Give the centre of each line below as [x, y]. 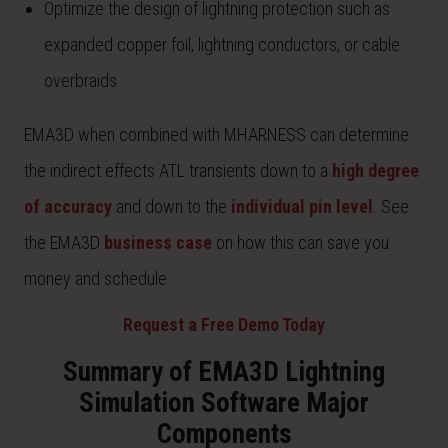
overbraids [80, 80]
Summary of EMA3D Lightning [224, 372]
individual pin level [302, 206]
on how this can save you [300, 242]
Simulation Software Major [224, 403]
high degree [375, 170]
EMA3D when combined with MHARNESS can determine [216, 134]
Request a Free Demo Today [224, 324]
